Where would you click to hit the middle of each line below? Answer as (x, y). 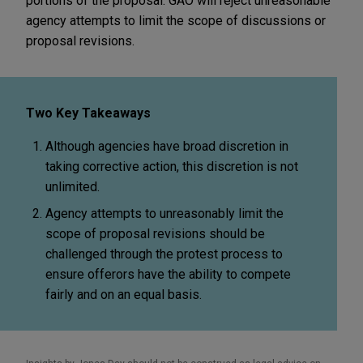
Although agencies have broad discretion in (167, 146)
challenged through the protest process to (164, 254)
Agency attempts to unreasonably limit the (164, 213)
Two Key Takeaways (88, 113)
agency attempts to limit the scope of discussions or (176, 20)
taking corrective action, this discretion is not (172, 166)
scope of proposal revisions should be (155, 233)
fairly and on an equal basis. (124, 294)
